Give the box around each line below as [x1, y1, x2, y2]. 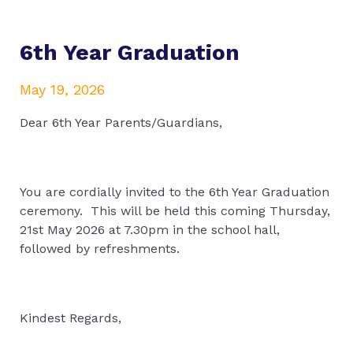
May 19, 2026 [20, 80, 105, 98]
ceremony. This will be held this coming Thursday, [20, 203, 330, 218]
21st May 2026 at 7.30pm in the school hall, [20, 221, 280, 237]
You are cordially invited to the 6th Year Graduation [20, 184, 329, 199]
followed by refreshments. [20, 240, 180, 256]
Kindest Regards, [20, 310, 121, 325]
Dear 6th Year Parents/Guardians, [20, 114, 222, 130]
